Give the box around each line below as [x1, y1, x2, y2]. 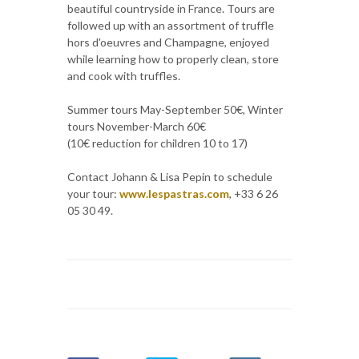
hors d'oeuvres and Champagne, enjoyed [67, 34, 269, 49]
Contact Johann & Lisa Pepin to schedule [67, 169, 272, 184]
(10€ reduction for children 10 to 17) [67, 135, 248, 150]
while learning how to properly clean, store [67, 51, 279, 66]
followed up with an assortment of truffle [67, 18, 274, 32]
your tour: [67, 186, 119, 200]
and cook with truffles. [67, 68, 180, 83]
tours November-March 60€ [67, 119, 206, 133]
